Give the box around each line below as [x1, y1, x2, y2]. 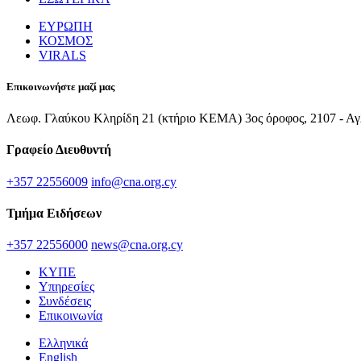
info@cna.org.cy [91, 174, 176, 189]
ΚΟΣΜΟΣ [39, 33, 93, 48]
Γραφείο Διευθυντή [6, 143, 111, 157]
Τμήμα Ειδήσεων [6, 205, 102, 220]
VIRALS [39, 48, 86, 62]
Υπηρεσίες [39, 280, 94, 294]
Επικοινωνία [39, 309, 102, 323]
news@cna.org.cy [91, 238, 183, 252]
